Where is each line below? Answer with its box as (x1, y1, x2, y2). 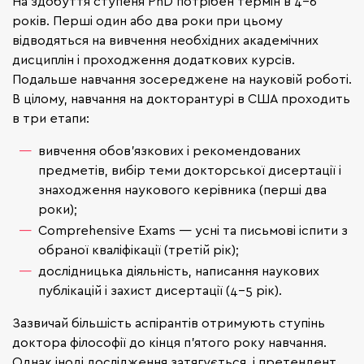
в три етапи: (12, 110, 89, 127)
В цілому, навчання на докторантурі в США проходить (12, 90, 350, 107)
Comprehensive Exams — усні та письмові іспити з (38, 222, 348, 239)
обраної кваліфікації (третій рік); (38, 241, 239, 258)
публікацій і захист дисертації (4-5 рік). (38, 282, 282, 299)
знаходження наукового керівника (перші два (38, 181, 327, 198)
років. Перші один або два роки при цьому (12, 12, 283, 29)
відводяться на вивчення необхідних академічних (12, 32, 318, 49)
